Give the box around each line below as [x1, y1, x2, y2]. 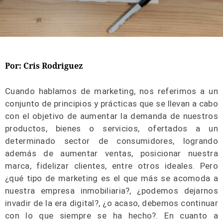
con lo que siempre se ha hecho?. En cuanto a [5, 211, 218, 221]
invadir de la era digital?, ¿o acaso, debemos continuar [5, 198, 218, 208]
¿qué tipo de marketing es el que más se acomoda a [5, 173, 218, 183]
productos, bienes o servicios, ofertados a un [5, 123, 218, 133]
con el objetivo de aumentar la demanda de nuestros [5, 111, 218, 121]
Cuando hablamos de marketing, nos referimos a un [5, 86, 218, 96]
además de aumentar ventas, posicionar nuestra [5, 148, 218, 158]
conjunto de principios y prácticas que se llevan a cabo [5, 99, 218, 109]
